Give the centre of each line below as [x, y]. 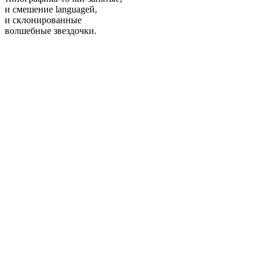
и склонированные [43, 20]
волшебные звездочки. [51, 31]
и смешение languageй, [51, 9]
